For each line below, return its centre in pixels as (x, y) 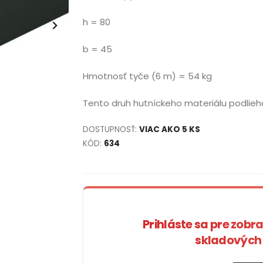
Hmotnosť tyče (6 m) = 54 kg (147, 76)
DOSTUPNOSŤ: (111, 129)
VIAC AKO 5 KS (170, 129)
